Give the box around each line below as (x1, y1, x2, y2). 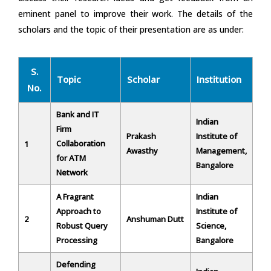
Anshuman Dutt (126, 214, 184, 225)
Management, (196, 145, 247, 157)
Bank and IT (56, 109, 99, 120)
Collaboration (56, 138, 105, 149)
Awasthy (126, 145, 158, 157)
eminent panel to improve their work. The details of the (18, 7, 253, 19)
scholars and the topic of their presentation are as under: (18, 23, 244, 35)
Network (56, 167, 88, 178)
